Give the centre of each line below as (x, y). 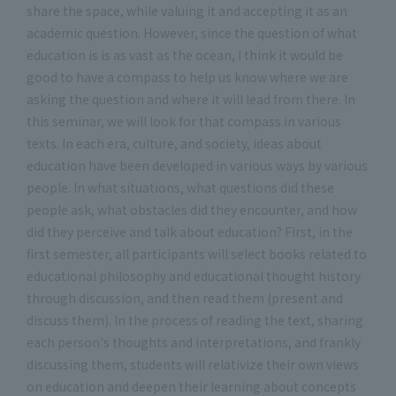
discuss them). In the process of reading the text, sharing (195, 320)
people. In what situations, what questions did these (180, 187)
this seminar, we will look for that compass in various (184, 121)
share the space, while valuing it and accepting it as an (187, 11)
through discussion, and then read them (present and (185, 298)
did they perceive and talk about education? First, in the (190, 232)
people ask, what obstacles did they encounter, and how (192, 209)
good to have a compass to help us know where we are (187, 77)
